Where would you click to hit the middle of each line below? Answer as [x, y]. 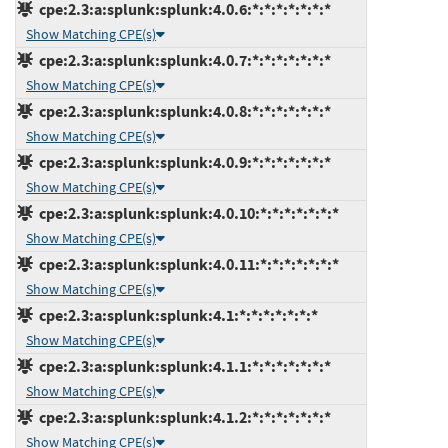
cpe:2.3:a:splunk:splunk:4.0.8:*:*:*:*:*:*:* [182, 111]
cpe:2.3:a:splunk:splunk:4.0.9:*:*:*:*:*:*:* [182, 162]
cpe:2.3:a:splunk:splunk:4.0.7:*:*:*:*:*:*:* [182, 60]
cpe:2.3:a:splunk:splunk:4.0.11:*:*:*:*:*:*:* [186, 264]
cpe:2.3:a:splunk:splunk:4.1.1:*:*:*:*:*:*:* [182, 366]
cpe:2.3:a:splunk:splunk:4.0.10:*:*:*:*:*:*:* [186, 213]
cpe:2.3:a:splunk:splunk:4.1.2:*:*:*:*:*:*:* [182, 417]
